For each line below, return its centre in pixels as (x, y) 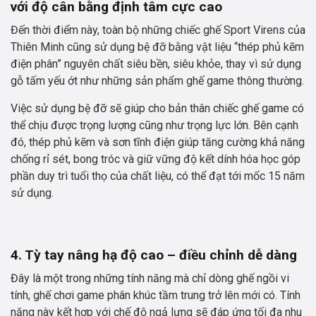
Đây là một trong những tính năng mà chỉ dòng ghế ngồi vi (150, 279)
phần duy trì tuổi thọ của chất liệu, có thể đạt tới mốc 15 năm (158, 176)
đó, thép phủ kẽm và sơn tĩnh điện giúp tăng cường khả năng (158, 142)
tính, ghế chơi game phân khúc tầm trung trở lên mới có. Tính (156, 296)
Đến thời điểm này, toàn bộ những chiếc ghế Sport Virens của (158, 30)
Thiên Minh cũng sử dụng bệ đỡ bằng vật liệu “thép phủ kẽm (157, 47)
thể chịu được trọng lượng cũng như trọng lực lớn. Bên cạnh (154, 126)
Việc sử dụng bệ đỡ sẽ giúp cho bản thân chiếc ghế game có (157, 109)
